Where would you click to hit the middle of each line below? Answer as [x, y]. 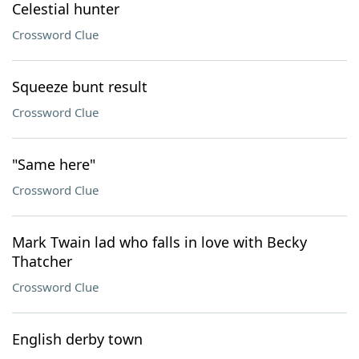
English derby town [77, 339]
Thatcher [42, 261]
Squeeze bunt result [80, 87]
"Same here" [54, 164]
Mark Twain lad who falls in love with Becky [159, 242]
